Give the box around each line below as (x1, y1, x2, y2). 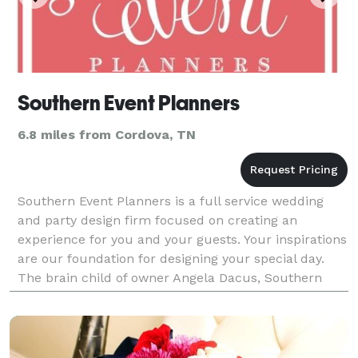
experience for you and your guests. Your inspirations (18, 231, 347, 247)
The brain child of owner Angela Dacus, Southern (18, 269, 322, 285)
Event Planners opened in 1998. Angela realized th (18, 288, 324, 304)
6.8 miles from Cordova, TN (18, 126, 196, 142)
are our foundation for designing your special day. (18, 250, 324, 266)
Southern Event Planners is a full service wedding (18, 193, 324, 209)
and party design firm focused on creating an (18, 212, 297, 228)
